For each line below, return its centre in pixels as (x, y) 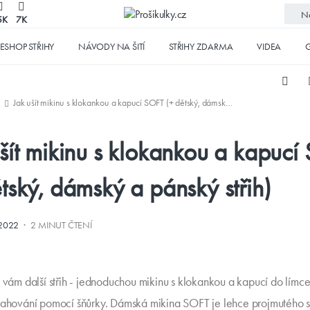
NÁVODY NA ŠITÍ (112, 46)
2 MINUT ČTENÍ (61, 225)
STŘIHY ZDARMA (201, 46)
